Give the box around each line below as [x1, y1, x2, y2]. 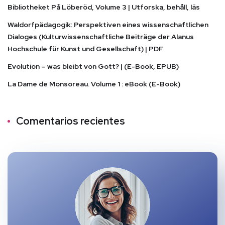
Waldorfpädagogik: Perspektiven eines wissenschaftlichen [8, 20, 208, 29]
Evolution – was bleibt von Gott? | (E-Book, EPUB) [8, 61, 179, 71]
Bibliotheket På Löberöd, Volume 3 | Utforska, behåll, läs [8, 2, 200, 12]
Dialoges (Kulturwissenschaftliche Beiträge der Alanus [8, 32, 194, 41]
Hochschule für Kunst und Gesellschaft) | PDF [8, 44, 163, 53]
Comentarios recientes [16, 114, 125, 128]
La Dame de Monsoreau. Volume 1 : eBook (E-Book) [8, 79, 180, 88]
